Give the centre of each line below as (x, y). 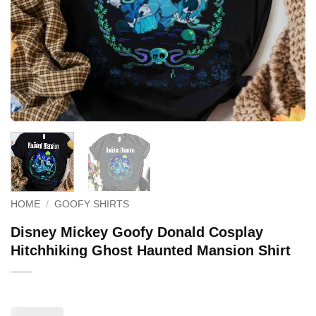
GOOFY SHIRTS (92, 204)
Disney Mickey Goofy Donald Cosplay (137, 232)
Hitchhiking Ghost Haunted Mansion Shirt (151, 250)
